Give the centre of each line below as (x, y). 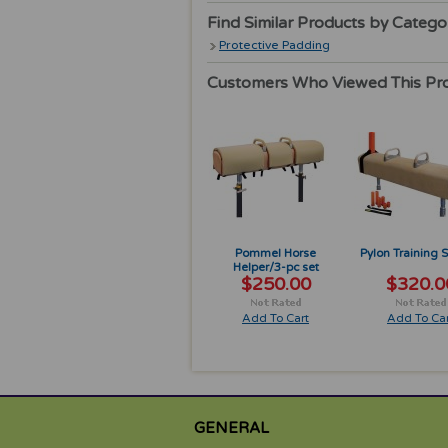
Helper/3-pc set (275, 267)
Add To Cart (275, 318)
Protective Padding (274, 45)
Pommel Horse (275, 253)
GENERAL (231, 428)
